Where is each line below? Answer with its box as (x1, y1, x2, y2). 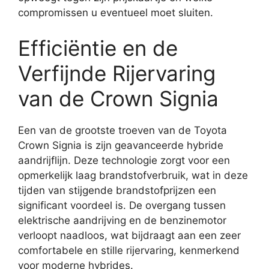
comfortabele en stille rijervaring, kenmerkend (18, 244, 240, 256)
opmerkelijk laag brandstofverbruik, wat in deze (18, 169, 248, 181)
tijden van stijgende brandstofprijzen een (18, 184, 216, 196)
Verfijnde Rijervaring (18, 61, 216, 86)
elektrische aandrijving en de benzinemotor (18, 214, 226, 226)
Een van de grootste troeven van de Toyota (18, 124, 227, 136)
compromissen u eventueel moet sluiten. (18, 6, 213, 19)
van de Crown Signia (18, 86, 219, 111)
